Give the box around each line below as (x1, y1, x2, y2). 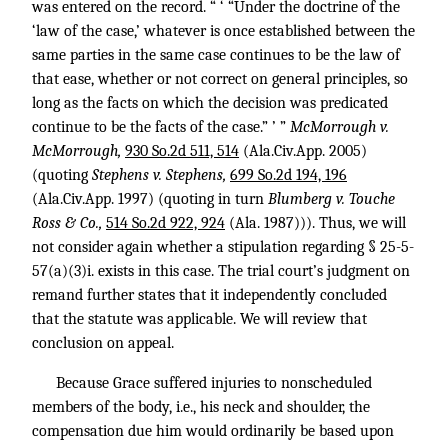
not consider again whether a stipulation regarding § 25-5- (32, 238, 414, 256)
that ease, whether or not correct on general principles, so (32, 70, 408, 88)
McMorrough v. (290, 118, 389, 136)
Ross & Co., (32, 214, 106, 232)
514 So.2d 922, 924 (106, 214, 225, 232)
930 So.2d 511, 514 (125, 142, 239, 160)
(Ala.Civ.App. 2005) (239, 142, 367, 160)
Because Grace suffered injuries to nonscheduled (56, 374, 372, 392)
